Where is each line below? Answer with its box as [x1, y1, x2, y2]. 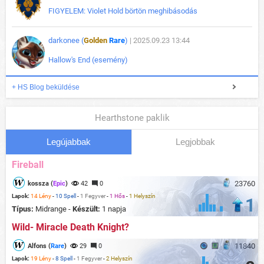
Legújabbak [47, 137, 91, 147]
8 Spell [55, 255, 72, 262]
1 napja [102, 204, 126, 214]
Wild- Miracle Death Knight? [12, 222, 129, 233]
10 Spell [55, 193, 76, 200]
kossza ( [28, 180, 53, 188]
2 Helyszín [106, 255, 133, 262]
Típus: [12, 204, 35, 214]
